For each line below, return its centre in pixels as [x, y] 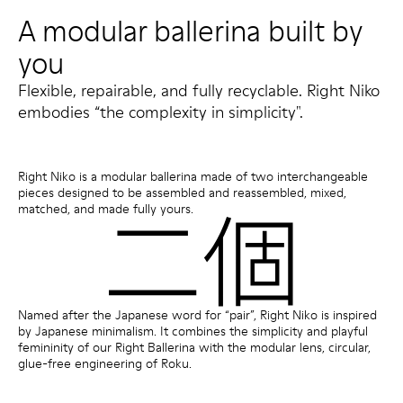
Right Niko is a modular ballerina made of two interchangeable [193, 176]
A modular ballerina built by [190, 31]
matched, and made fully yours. [106, 209]
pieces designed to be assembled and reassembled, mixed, [182, 193]
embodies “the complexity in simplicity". [161, 112]
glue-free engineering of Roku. [105, 363]
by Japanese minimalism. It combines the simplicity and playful [193, 331]
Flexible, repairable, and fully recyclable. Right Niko [199, 90]
